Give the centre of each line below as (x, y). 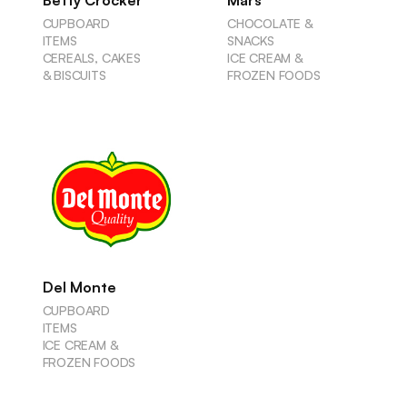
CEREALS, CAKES (91, 58)
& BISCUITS (74, 75)
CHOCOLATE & (269, 24)
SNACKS (250, 41)
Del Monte (79, 287)
